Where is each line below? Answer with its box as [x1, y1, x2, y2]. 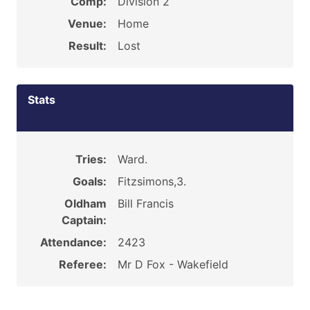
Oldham [64, 197, 107, 210]
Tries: [75, 152, 107, 166]
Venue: [67, 17, 107, 30]
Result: [68, 39, 107, 53]
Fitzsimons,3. [117, 174, 186, 188]
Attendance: [39, 235, 107, 249]
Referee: [58, 257, 107, 271]
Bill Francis [117, 197, 174, 210]
